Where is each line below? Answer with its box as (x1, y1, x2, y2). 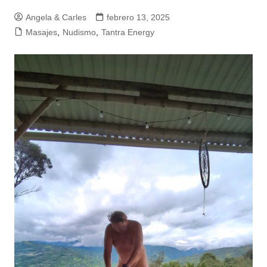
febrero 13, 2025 (106, 13, 170, 22)
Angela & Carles (25, 13, 86, 22)
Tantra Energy (101, 27, 154, 37)
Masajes (25, 27, 57, 37)
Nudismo (62, 27, 96, 37)
